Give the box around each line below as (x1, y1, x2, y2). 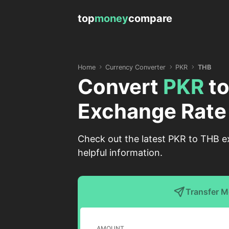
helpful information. (78, 147, 163, 158)
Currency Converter (105, 63, 166, 71)
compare (128, 12, 172, 25)
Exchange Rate (78, 99, 226, 124)
